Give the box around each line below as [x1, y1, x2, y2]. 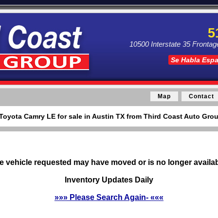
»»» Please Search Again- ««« [54, 193, 163, 201]
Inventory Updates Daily [65, 176, 153, 184]
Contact [189, 93, 214, 100]
